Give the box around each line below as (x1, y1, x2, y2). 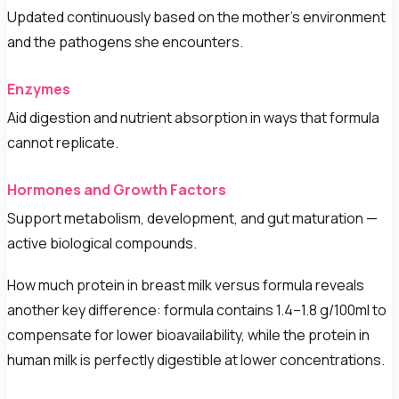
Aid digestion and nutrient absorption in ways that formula (7, 107, 379, 127)
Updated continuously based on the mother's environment (7, 6, 386, 27)
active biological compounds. (7, 232, 197, 253)
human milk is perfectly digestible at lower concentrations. (7, 349, 385, 370)
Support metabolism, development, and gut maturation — (7, 208, 378, 228)
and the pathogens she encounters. (7, 31, 243, 52)
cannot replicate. (7, 132, 118, 152)
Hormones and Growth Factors (7, 179, 226, 199)
